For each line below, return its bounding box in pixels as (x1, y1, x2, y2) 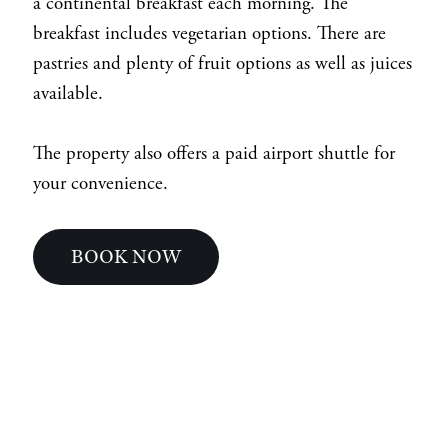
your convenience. (32, 172, 168, 197)
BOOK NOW (71, 244, 182, 270)
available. (32, 82, 108, 107)
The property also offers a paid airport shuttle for (32, 142, 395, 167)
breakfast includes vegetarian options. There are (32, 22, 386, 47)
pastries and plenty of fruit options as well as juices (32, 52, 412, 77)
